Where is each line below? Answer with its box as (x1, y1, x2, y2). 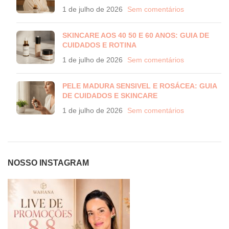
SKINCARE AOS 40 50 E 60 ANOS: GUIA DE (62, 31, 209, 39)
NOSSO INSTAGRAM (8, 158, 89, 167)
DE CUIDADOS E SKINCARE (62, 91, 157, 100)
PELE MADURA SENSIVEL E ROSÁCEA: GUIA (62, 82, 217, 90)
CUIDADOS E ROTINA (62, 41, 136, 49)
